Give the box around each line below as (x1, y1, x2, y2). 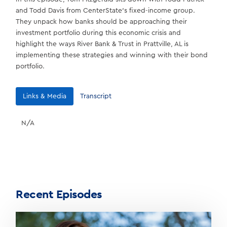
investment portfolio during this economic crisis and (16, 29, 181, 36)
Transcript (80, 93, 112, 100)
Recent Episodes (16, 186, 102, 201)
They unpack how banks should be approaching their (16, 18, 187, 25)
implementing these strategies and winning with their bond (16, 51, 208, 59)
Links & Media (22, 93, 66, 100)
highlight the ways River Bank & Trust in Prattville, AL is (16, 40, 189, 48)
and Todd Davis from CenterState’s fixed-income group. (16, 7, 196, 14)
